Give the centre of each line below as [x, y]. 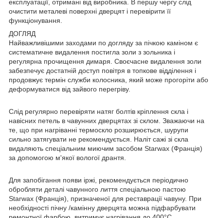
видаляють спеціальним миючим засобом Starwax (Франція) [106, 148]
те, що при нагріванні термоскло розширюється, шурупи [99, 130]
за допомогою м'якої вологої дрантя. [67, 157]
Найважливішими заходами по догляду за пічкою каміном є [103, 43]
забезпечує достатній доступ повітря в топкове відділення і [102, 70]
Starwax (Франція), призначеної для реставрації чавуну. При [105, 198]
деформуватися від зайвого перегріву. [70, 89]
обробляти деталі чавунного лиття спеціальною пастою [97, 189]
